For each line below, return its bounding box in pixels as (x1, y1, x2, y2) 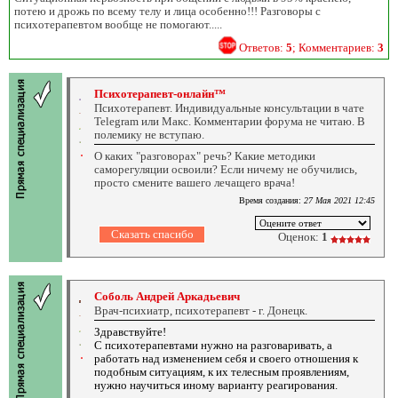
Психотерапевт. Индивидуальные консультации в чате (94, 100, 364, 115)
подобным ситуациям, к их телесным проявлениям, (94, 364, 349, 378)
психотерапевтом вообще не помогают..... (14, 17, 222, 31)
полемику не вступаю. (94, 127, 204, 141)
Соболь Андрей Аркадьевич (94, 289, 240, 303)
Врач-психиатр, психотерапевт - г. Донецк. (94, 303, 307, 317)
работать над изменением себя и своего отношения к (94, 351, 358, 365)
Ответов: (239, 40, 286, 54)
